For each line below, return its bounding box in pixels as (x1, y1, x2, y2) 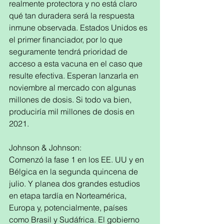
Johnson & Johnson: (9, 142, 81, 152)
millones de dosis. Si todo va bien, (9, 94, 133, 104)
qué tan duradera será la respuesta (9, 10, 136, 20)
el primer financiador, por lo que (9, 34, 124, 44)
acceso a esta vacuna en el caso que (9, 58, 144, 68)
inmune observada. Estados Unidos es (9, 22, 149, 32)
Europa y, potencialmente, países (9, 202, 129, 212)
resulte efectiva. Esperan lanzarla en (9, 70, 140, 80)
